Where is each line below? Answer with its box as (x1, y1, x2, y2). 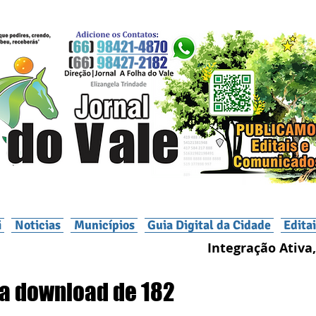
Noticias (14, 217, 61, 233)
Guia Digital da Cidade (147, 217, 271, 233)
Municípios (73, 217, 135, 233)
